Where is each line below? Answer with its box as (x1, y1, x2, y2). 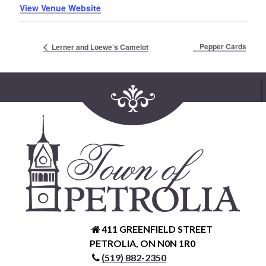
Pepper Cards (199, 41, 247, 52)
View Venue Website (19, 1, 101, 14)
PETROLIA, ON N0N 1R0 (89, 237, 195, 249)
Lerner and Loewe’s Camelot (49, 41, 148, 52)
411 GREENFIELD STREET (102, 223, 213, 235)
